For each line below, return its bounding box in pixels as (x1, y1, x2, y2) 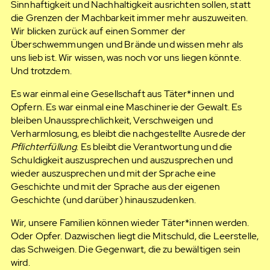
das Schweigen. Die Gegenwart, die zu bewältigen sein (10, 242, 241, 256)
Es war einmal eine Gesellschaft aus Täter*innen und (10, 87, 234, 100)
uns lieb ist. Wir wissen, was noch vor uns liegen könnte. (10, 51, 241, 64)
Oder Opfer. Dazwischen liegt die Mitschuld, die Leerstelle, (10, 229, 259, 242)
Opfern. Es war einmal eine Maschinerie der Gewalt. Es (10, 100, 242, 113)
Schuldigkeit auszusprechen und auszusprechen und (10, 153, 233, 166)
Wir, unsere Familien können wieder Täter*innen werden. (10, 216, 250, 229)
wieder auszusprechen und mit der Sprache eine (10, 166, 216, 180)
